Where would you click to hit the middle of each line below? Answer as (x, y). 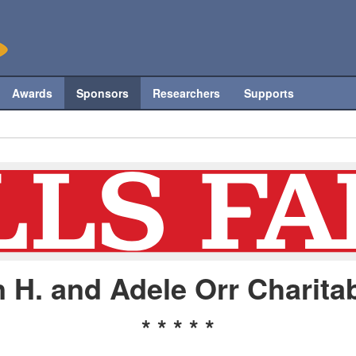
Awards (33, 93)
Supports (269, 93)
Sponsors (103, 93)
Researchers (187, 93)
